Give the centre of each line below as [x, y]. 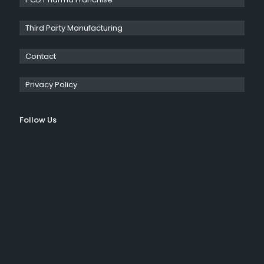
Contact [41, 57]
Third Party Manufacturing [74, 28]
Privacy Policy [51, 85]
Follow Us [38, 120]
